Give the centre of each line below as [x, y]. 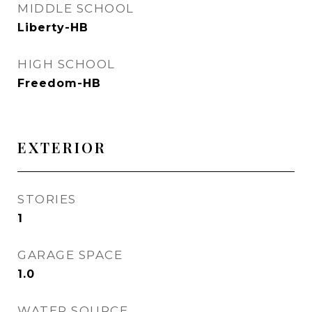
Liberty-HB [53, 28]
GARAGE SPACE [70, 255]
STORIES [47, 199]
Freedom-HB [59, 83]
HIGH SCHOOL [67, 64]
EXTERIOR [62, 147]
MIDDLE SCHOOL [76, 8]
